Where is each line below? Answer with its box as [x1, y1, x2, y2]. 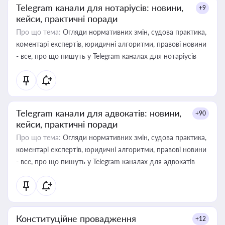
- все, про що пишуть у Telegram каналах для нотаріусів [16, 52, 196, 60]
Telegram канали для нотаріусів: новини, [16, 2, 183, 13]
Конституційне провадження [16, 213, 136, 224]
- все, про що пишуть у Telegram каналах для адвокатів [16, 157, 195, 166]
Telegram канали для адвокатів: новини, [16, 107, 181, 119]
